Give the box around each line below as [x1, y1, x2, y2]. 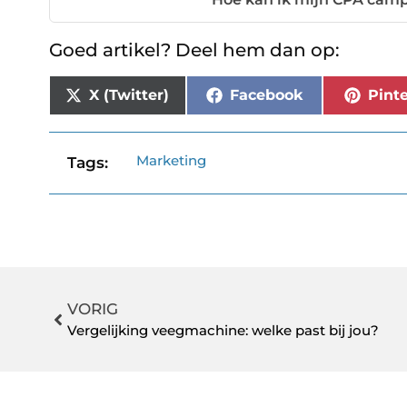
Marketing [136, 152, 207, 170]
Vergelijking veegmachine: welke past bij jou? [66, 322, 379, 340]
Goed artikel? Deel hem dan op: [48, 39, 340, 62]
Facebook [229, 86, 303, 104]
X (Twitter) [89, 86, 170, 104]
